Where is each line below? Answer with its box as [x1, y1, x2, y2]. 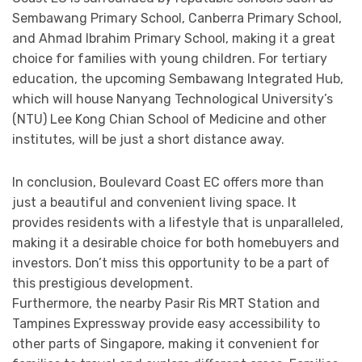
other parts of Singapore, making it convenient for [12, 336, 319, 352]
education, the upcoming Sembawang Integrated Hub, [12, 71, 343, 87]
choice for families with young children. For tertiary [12, 51, 327, 67]
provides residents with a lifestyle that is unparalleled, [12, 215, 343, 231]
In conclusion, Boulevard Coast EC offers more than [12, 175, 324, 191]
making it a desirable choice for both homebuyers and [12, 235, 339, 251]
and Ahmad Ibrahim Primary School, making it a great [12, 31, 335, 47]
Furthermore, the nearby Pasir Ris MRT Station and [12, 296, 320, 312]
